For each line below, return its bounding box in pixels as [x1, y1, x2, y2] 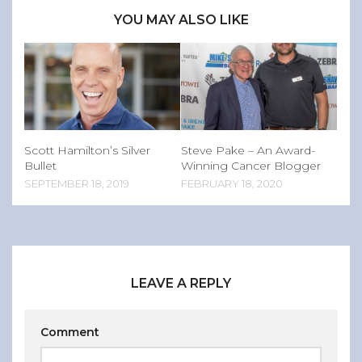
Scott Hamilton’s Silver [24, 143, 150, 158]
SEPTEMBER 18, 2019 [24, 177, 129, 191]
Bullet [24, 158, 57, 174]
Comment [40, 325, 99, 340]
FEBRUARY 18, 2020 [181, 177, 283, 191]
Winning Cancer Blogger [181, 158, 321, 174]
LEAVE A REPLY [131, 276, 231, 292]
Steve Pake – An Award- [181, 143, 315, 158]
